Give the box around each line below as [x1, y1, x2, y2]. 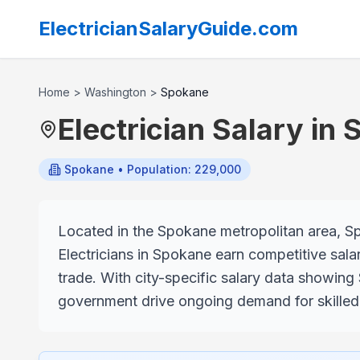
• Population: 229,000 [114, 162, 241, 176]
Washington [84, 85, 146, 99]
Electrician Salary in [58, 112, 343, 147]
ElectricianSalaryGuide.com [39, 17, 298, 40]
